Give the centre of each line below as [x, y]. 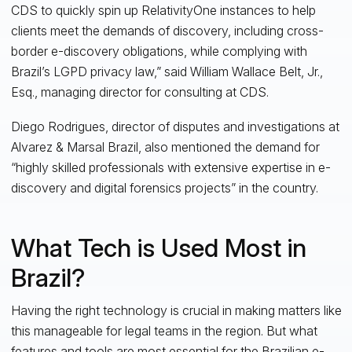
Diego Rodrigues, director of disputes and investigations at [175, 126]
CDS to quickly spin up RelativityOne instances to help [163, 10]
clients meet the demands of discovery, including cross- [167, 30]
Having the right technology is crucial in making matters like [176, 310]
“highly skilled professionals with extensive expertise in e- [170, 167]
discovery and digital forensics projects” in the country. [164, 187]
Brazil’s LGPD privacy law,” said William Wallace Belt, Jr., [167, 71]
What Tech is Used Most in [158, 247]
